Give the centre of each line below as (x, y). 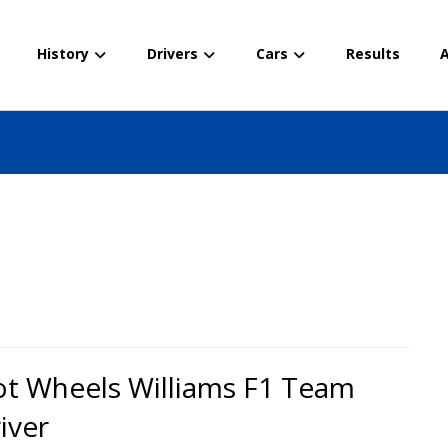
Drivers (173, 53)
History (63, 53)
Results (373, 53)
